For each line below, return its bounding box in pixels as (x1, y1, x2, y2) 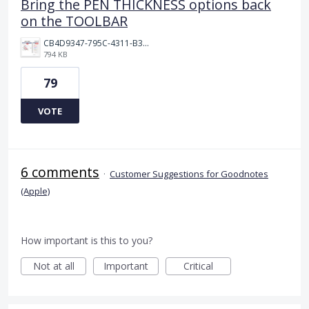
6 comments (21, 163, 99, 182)
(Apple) (21, 185, 50, 198)
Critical (183, 259, 213, 273)
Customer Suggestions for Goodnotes (110, 168, 268, 181)
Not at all (32, 259, 74, 273)
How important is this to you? (21, 234, 152, 248)
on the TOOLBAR (21, 12, 128, 31)
